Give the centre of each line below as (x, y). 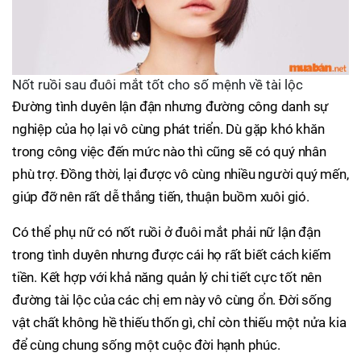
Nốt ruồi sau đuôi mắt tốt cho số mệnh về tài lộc (158, 85)
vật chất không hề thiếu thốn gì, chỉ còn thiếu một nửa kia (179, 323)
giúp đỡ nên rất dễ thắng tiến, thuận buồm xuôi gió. (161, 197)
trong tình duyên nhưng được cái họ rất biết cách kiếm (172, 255)
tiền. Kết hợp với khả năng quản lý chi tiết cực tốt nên (167, 278)
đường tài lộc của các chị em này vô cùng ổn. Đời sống (172, 300)
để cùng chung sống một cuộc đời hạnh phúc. (146, 345)
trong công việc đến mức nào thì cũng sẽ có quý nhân (169, 152)
